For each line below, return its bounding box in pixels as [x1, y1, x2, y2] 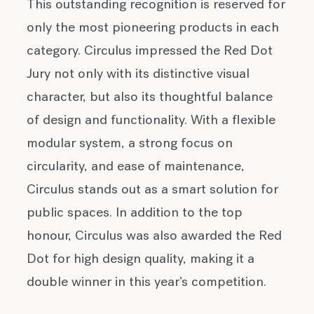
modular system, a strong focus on [27, 137, 233, 151]
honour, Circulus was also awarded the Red [27, 230, 282, 244]
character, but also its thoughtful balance [27, 91, 273, 105]
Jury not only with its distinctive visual [27, 68, 250, 82]
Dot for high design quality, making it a [27, 253, 255, 267]
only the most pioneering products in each [27, 22, 280, 36]
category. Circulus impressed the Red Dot [27, 45, 273, 59]
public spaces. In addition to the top [27, 207, 243, 221]
